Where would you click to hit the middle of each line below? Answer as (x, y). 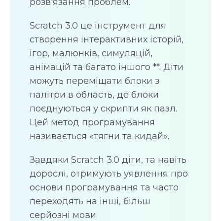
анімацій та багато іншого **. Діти (107, 67)
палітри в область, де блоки (94, 95)
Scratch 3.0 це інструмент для (98, 26)
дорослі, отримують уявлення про (109, 174)
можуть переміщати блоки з (94, 81)
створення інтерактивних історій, (107, 40)
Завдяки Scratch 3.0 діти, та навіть (108, 160)
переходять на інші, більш (90, 202)
